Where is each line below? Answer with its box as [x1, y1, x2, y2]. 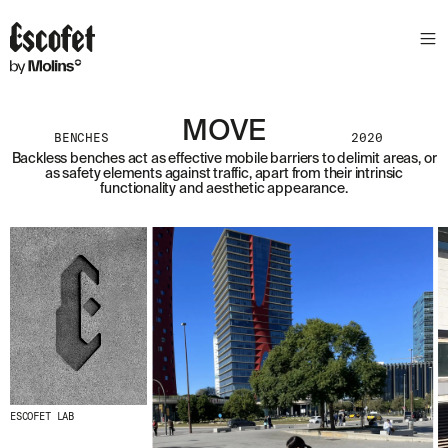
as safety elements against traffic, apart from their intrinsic [44, 167, 404, 181]
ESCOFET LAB [10, 409, 75, 423]
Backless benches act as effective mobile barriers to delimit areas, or [11, 152, 437, 166]
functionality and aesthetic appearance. [100, 182, 348, 196]
